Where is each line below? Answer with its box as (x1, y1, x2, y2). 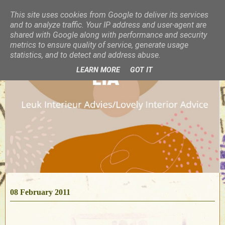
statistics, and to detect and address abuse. (10, 50, 161, 60)
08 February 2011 (10, 187, 70, 196)
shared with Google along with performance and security (10, 30, 207, 40)
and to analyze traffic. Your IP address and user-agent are (10, 20, 206, 30)
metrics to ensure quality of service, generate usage (10, 40, 188, 50)
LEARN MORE (76, 66, 120, 75)
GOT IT (130, 66, 153, 75)
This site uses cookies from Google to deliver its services (10, 10, 208, 20)
